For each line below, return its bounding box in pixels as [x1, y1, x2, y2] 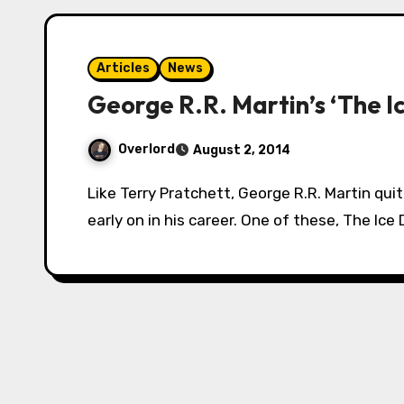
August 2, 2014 [193, 142, 290, 159]
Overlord [118, 142, 175, 158]
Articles [96, 60, 150, 77]
